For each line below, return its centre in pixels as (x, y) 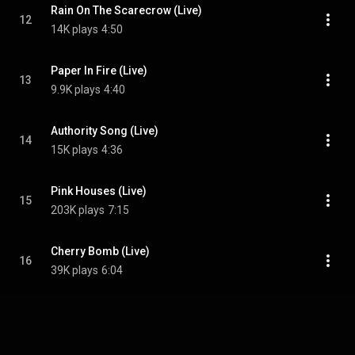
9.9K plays (76, 90)
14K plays (74, 29)
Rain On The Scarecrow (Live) (126, 10)
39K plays (74, 270)
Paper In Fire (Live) (99, 71)
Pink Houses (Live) (99, 191)
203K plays (78, 210)
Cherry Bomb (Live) (100, 251)
